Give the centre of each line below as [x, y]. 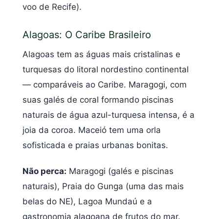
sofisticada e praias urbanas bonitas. [95, 145]
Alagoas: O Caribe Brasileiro [87, 35]
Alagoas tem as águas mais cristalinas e [101, 54]
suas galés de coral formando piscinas [98, 99]
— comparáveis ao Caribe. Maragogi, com [105, 84]
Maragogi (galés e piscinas [120, 171]
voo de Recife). [52, 7]
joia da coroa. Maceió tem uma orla [92, 130]
